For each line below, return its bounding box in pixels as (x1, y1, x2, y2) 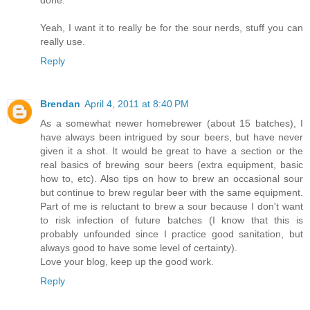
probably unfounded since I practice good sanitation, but (40, 228, 303, 240)
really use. (40, 36, 85, 48)
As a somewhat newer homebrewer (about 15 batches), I (40, 118, 303, 129)
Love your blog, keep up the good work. (40, 256, 214, 268)
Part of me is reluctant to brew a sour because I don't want (40, 201, 303, 212)
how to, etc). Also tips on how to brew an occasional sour (40, 173, 303, 185)
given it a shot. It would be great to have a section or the (40, 145, 303, 157)
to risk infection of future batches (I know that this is (40, 215, 303, 226)
